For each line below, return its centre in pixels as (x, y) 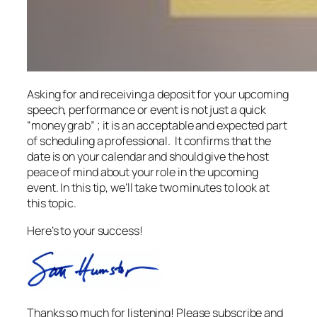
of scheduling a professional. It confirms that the (149, 141)
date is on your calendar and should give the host (148, 157)
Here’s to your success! (85, 230)
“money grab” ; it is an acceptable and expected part (157, 126)
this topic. (52, 203)
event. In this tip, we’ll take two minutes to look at (148, 188)
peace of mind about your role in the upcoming (143, 172)
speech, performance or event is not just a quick (147, 110)
